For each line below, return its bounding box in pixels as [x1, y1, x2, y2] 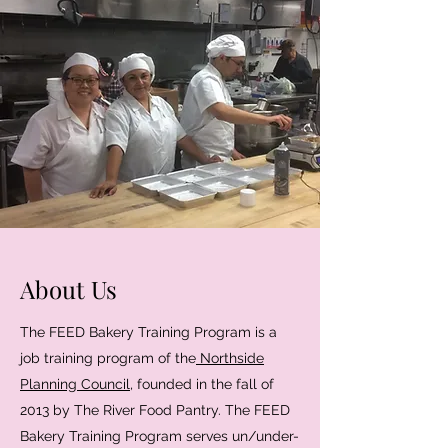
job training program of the [20, 350, 196, 367]
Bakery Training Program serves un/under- [20, 428, 299, 445]
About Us [20, 273, 117, 306]
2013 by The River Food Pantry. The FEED [20, 402, 290, 419]
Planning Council [20, 376, 130, 393]
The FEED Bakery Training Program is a [20, 324, 277, 341]
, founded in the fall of [130, 376, 274, 393]
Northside [196, 350, 264, 367]
